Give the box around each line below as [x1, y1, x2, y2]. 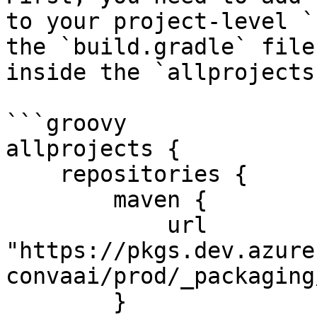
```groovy [6, 110, 127, 136]
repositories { [6, 161, 59, 187]
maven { [6, 187, 113, 212]
